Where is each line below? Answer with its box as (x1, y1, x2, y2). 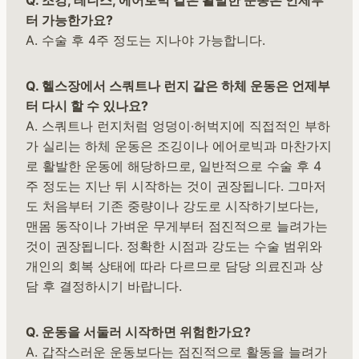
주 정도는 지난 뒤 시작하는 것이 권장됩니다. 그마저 (26, 178, 326, 195)
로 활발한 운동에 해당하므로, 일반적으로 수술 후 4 (26, 158, 321, 175)
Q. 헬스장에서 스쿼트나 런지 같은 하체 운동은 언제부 (26, 78, 330, 95)
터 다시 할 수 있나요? (26, 98, 148, 115)
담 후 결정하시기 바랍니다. (26, 278, 182, 295)
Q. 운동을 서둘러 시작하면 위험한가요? (26, 324, 251, 341)
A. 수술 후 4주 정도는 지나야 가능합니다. (26, 32, 265, 49)
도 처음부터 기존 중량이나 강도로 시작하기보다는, (26, 198, 318, 215)
